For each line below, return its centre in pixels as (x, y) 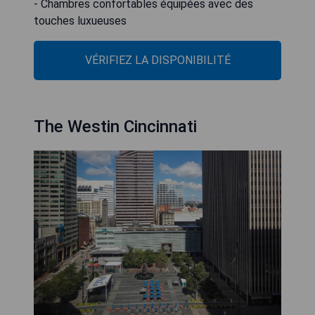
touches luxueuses (80, 21)
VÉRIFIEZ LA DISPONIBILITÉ (157, 60)
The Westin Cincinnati (115, 127)
